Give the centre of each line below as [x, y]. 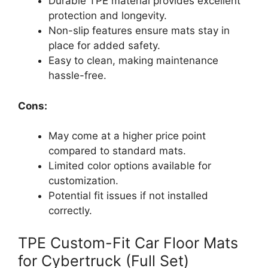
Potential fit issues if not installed [128, 196]
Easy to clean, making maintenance [133, 61]
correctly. [70, 211]
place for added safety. [104, 46]
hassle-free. [77, 76]
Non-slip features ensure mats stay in [139, 31]
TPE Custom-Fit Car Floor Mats [128, 243]
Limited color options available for [130, 166]
